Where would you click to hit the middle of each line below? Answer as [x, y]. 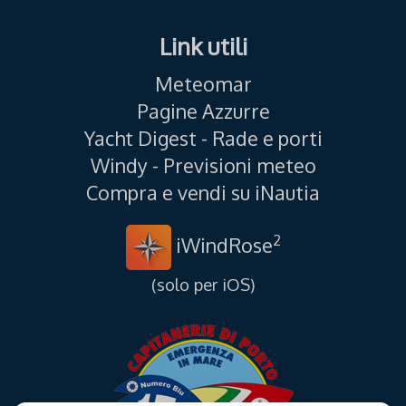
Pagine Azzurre [203, 111]
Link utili [203, 46]
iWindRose [222, 246]
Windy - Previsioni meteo [203, 166]
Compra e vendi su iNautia [203, 193]
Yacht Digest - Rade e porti [203, 139]
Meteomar [203, 84]
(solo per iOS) [203, 285]
